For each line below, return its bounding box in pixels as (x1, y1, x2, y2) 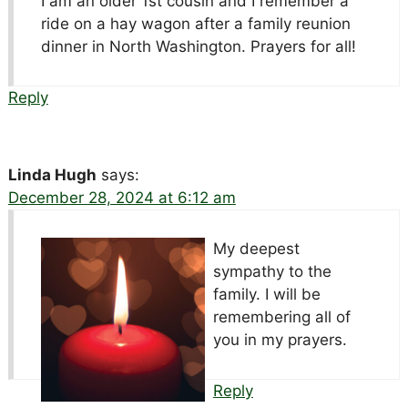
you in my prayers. (212, 331, 347, 350)
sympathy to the (212, 262, 331, 281)
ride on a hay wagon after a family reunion (40, 15, 351, 34)
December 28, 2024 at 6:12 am (7, 189, 236, 208)
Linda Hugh (7, 166, 97, 185)
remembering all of (212, 308, 351, 327)
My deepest (212, 240, 300, 259)
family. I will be (212, 285, 321, 304)
